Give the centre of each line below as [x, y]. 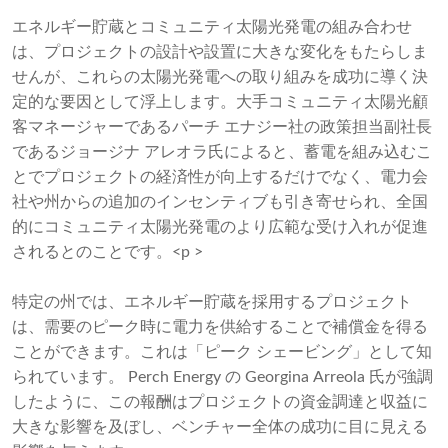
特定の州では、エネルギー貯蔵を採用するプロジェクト [212, 302]
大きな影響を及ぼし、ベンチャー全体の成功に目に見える [220, 427]
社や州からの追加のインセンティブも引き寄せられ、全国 [220, 202]
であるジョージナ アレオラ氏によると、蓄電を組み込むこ [222, 152]
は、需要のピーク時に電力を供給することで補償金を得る [220, 327]
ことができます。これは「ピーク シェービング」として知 [222, 352]
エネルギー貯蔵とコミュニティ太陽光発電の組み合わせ [212, 27]
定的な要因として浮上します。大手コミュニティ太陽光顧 [220, 102]
